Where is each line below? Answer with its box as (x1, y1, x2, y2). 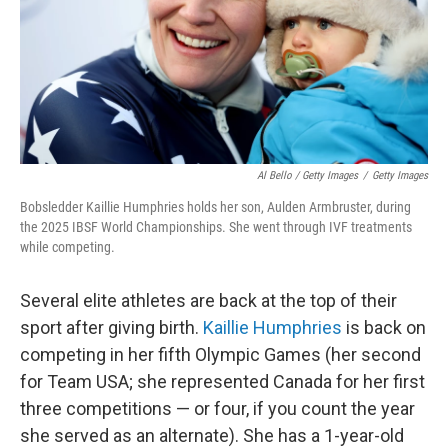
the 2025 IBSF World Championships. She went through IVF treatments (20, 219, 412, 235)
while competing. (20, 239, 115, 255)
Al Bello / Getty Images (257, 169, 358, 182)
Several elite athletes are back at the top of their (20, 290, 397, 311)
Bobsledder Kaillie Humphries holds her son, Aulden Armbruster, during (20, 199, 411, 215)
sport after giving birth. (20, 317, 203, 338)
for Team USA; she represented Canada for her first (20, 371, 425, 392)
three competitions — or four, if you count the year (20, 398, 415, 419)
